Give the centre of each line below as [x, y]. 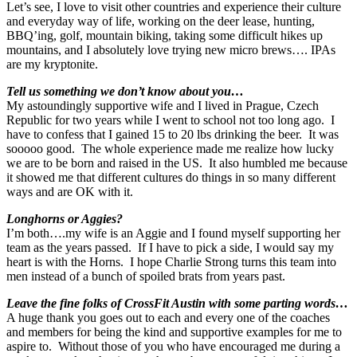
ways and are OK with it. [70, 192]
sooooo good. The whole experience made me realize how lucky [170, 149]
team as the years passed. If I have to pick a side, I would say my [170, 248]
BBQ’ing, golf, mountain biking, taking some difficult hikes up [165, 36]
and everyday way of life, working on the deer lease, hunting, [161, 22]
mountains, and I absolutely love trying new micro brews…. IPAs [171, 50]
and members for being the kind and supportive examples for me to [174, 332]
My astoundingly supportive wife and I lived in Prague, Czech [163, 106]
